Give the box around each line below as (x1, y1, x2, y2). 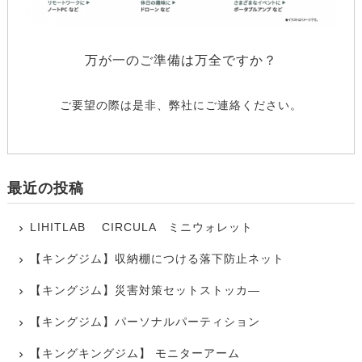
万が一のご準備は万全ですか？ (85, 53, 277, 67)
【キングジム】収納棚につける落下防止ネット (30, 252, 285, 266)
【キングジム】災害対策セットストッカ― (30, 284, 261, 297)
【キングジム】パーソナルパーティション (30, 315, 261, 329)
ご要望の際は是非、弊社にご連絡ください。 (60, 98, 302, 112)
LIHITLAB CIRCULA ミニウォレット (30, 221, 254, 234)
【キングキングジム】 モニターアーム (30, 347, 241, 360)
